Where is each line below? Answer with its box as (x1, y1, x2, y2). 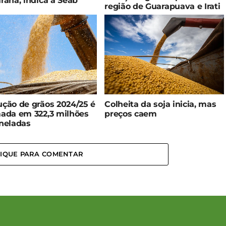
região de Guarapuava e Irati (104, 1, 220, 11)
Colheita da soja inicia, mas (104, 99, 216, 109)
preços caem (104, 108, 157, 119)
